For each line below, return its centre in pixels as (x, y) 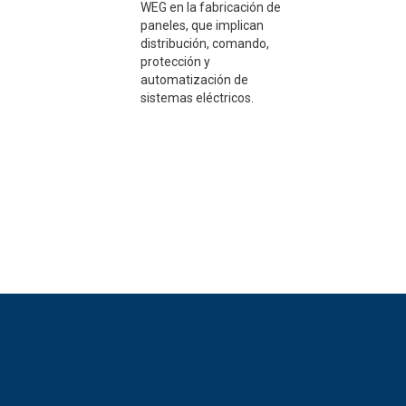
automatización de (194, 80)
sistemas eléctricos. (197, 98)
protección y (175, 62)
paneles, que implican (202, 26)
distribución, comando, (204, 44)
